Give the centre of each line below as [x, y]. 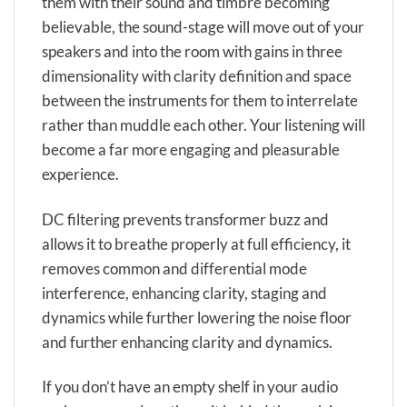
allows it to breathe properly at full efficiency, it [196, 243]
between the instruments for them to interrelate [200, 101]
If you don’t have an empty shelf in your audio [190, 386]
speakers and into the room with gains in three [192, 52]
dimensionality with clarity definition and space [197, 76]
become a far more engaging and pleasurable [191, 150]
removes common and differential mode [174, 268]
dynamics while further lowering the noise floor [197, 317]
